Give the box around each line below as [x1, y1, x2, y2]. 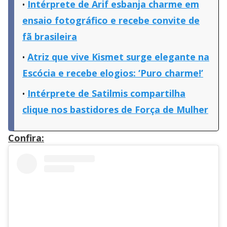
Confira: [8, 132, 44, 144]
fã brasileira [22, 30, 77, 43]
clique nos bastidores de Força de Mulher [22, 103, 208, 116]
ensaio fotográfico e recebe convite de [22, 14, 200, 27]
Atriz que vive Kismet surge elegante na [27, 51, 209, 63]
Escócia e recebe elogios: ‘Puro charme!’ [22, 67, 203, 80]
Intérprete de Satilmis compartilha [27, 87, 185, 100]
